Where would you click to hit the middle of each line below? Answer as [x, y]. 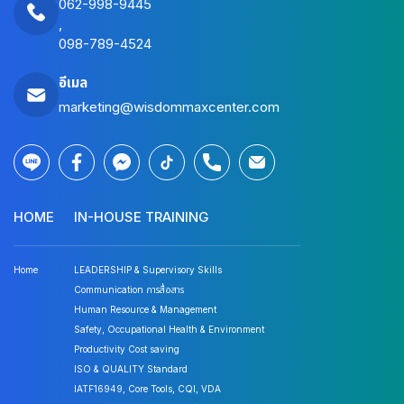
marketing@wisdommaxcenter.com [169, 106]
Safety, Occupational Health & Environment [169, 330]
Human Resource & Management [145, 310]
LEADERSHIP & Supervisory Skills [148, 270]
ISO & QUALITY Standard [131, 369]
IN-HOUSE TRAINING [141, 217]
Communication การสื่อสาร [129, 290]
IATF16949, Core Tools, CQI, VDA [147, 389]
